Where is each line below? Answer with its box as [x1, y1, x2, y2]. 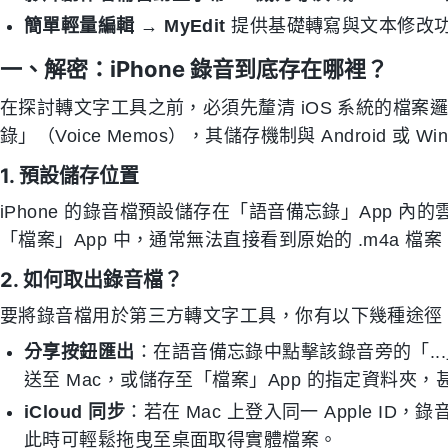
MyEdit [164, 16, 226, 36]
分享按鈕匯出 [24, 342, 135, 362]
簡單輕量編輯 [24, 16, 135, 36]
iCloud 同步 [24, 402, 126, 422]
